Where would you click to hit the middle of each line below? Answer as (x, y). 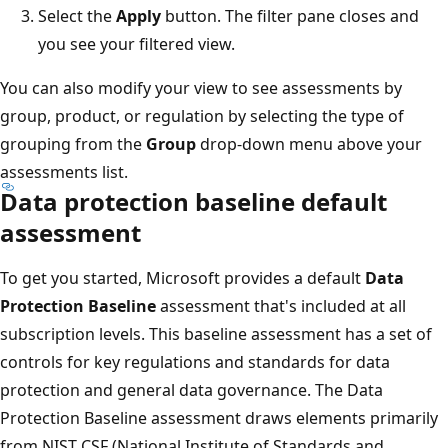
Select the (77, 15)
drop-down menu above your (309, 143)
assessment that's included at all (281, 305)
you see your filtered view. (136, 43)
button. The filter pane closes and (290, 15)
